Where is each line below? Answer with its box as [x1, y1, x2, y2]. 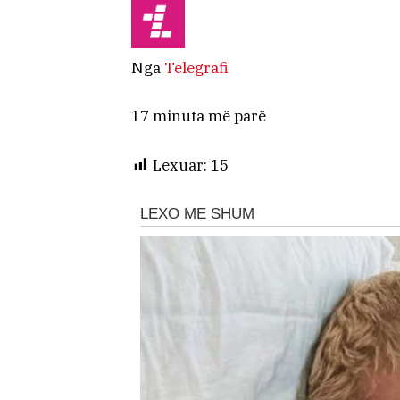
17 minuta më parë [131, 106, 266, 127]
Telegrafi [164, 58, 229, 79]
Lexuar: [153, 154, 207, 175]
